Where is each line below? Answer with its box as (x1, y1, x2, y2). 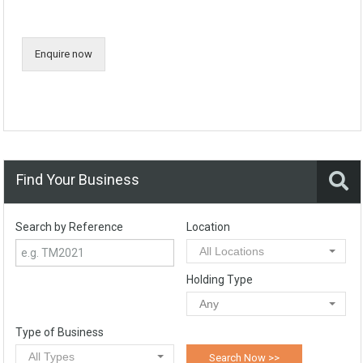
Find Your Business (16, 170, 139, 188)
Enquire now (35, 47, 92, 60)
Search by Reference (15, 220, 123, 233)
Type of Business (15, 325, 104, 339)
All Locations (199, 244, 265, 258)
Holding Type (186, 272, 254, 286)
